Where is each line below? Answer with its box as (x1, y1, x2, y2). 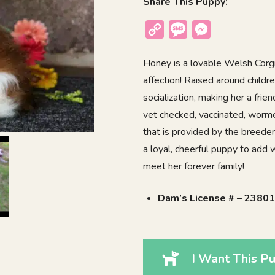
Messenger (211, 23, 264, 37)
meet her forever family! (143, 160, 245, 174)
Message (187, 23, 231, 37)
